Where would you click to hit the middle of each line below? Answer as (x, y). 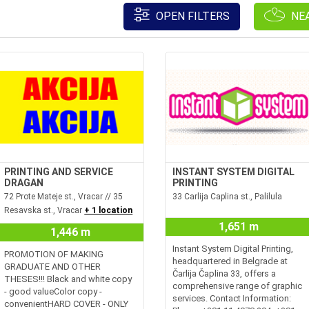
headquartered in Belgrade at (230, 261)
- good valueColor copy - (53, 291)
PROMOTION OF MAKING (54, 254)
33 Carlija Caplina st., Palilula (227, 197)
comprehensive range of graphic (237, 286)
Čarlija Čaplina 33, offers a (224, 273)
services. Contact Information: (232, 298)
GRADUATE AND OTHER (53, 267)
